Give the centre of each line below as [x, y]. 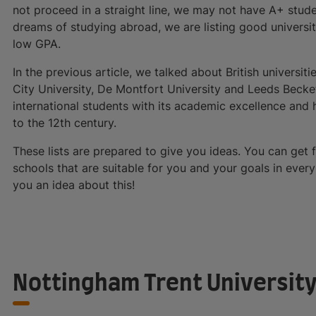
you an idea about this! [74, 184]
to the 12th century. [65, 122]
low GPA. [37, 43]
